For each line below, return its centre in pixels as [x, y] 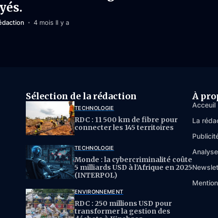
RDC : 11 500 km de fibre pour [126, 119]
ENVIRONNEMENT [99, 191]
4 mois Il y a [51, 23]
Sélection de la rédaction [81, 96]
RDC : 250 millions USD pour [123, 203]
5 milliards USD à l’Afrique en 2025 [133, 167]
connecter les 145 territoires [124, 127]
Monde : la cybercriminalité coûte [133, 159]
